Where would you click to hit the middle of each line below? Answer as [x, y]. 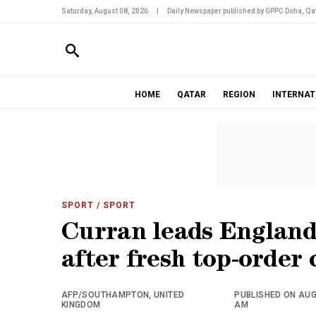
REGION [239, 95]
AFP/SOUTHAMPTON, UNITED [123, 295]
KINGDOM [81, 305]
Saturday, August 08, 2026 [105, 11]
